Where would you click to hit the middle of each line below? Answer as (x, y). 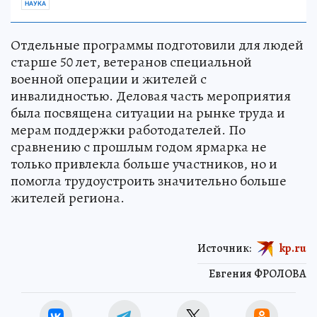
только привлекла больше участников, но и (144, 163)
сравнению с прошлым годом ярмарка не (139, 146)
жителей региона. (68, 197)
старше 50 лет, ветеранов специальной (131, 62)
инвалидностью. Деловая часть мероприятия (151, 96)
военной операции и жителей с (109, 79)
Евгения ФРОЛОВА (258, 273)
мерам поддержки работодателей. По (128, 129)
